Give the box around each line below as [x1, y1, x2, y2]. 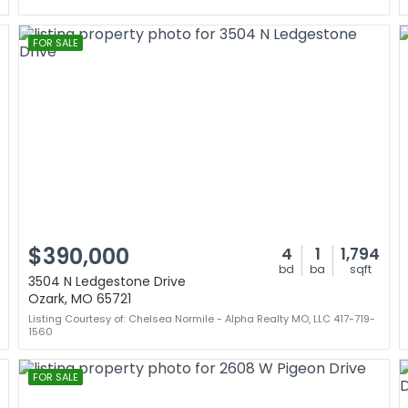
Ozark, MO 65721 [28, 290, 131, 308]
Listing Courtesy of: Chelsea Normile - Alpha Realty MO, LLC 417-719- [28, 311, 375, 326]
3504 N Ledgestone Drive [28, 272, 186, 291]
